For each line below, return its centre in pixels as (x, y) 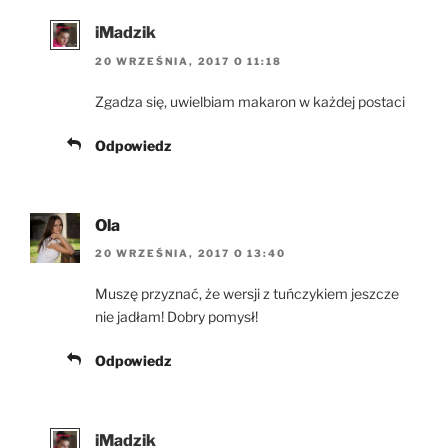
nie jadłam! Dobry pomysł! (176, 317)
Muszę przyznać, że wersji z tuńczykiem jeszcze (247, 294)
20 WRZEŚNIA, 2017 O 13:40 (190, 253)
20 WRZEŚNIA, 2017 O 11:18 (188, 60)
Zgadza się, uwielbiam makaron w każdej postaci (250, 101)
